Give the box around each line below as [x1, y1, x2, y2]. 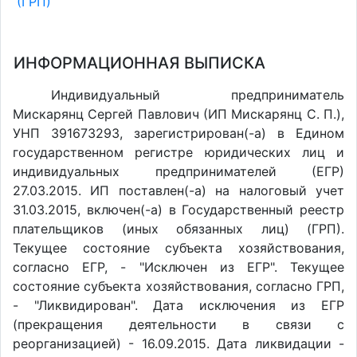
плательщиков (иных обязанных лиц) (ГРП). [13, 221, 344, 237]
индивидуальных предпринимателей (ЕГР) [13, 163, 344, 179]
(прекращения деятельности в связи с [13, 316, 344, 332]
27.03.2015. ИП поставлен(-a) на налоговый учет [13, 182, 344, 198]
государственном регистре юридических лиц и [13, 144, 344, 160]
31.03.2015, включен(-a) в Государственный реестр [13, 202, 344, 218]
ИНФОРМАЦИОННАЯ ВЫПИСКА [14, 53, 265, 73]
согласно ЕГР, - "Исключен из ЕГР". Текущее [13, 259, 344, 275]
